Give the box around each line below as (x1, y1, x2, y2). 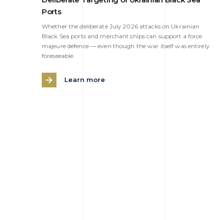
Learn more (64, 76, 105, 84)
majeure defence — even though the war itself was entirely (42, 42, 210, 50)
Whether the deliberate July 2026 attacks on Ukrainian (42, 22, 200, 30)
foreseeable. (42, 52, 75, 59)
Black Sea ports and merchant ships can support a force (42, 32, 202, 40)
